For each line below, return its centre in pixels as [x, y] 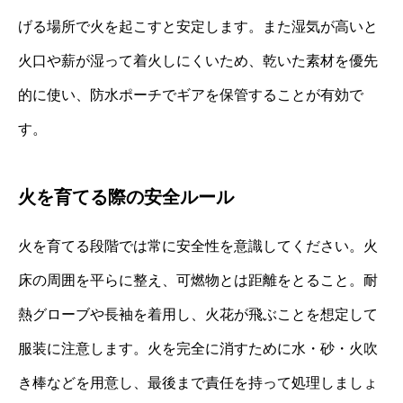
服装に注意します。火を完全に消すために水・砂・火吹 [198, 349]
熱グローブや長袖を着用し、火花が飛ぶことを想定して [198, 315]
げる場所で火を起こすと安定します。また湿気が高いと [198, 27]
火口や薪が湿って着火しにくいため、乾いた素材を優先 [198, 61]
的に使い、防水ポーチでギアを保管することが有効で [191, 95]
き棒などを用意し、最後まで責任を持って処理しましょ [198, 383]
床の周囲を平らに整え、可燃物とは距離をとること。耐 [198, 281]
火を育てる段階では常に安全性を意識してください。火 [198, 246]
